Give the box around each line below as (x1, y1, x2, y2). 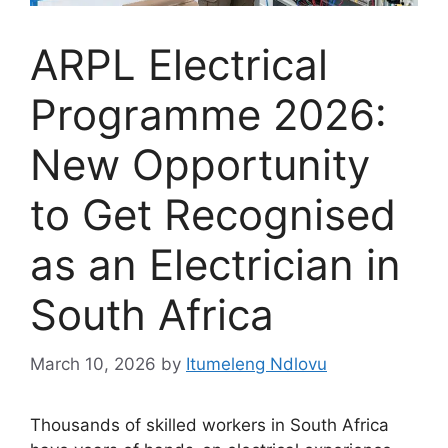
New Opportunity (30, 139, 370, 191)
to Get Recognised (30, 189, 396, 241)
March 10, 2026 (30, 353, 156, 374)
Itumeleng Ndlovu (186, 353, 327, 374)
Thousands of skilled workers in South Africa (30, 414, 389, 435)
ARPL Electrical (30, 39, 328, 91)
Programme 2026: (30, 89, 387, 141)
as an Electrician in (30, 239, 401, 291)
